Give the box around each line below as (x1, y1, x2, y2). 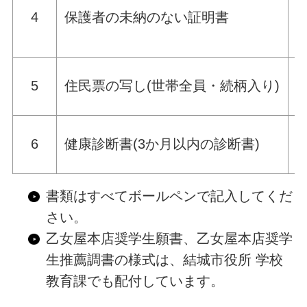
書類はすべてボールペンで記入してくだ (45, 188, 293, 204)
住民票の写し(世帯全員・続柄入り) (64, 78, 280, 94)
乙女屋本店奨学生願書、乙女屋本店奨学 (45, 230, 293, 246)
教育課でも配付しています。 (45, 273, 224, 288)
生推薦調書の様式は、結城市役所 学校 (45, 251, 283, 267)
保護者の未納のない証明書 (64, 10, 230, 25)
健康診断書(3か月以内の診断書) (64, 136, 260, 152)
